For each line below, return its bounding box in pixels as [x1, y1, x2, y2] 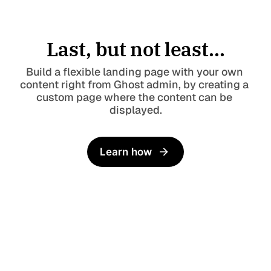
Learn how [99, 145, 152, 158]
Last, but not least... [46, 36, 225, 62]
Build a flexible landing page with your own [25, 65, 243, 79]
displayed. [109, 103, 162, 117]
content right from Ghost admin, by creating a [20, 77, 249, 92]
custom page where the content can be [36, 90, 232, 105]
